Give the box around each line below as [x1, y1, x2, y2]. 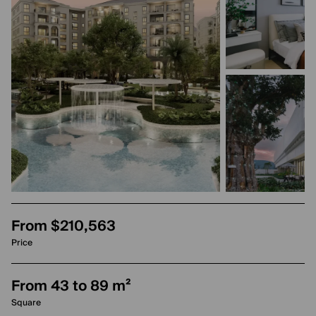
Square [11, 296, 41, 310]
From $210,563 [11, 214, 116, 238]
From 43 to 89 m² [11, 274, 131, 298]
